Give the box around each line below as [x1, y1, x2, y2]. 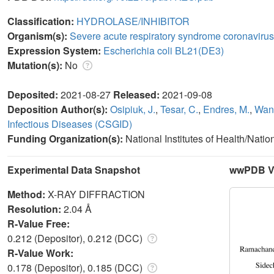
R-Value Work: [7, 245, 76, 260]
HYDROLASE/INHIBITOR [76, 13, 190, 28]
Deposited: [7, 87, 61, 102]
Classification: [7, 13, 76, 28]
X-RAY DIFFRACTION [48, 187, 145, 201]
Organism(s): [7, 28, 70, 43]
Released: [113, 87, 162, 102]
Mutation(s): [7, 57, 65, 72]
